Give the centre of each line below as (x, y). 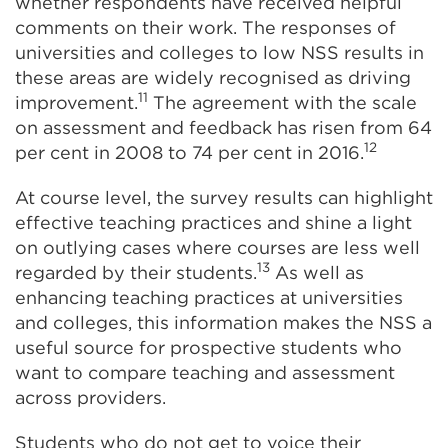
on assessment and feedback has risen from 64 (223, 128)
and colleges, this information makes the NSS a (223, 323)
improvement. (76, 103)
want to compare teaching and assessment (205, 373)
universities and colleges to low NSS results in (219, 53)
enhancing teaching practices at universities (209, 298)
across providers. (90, 398)
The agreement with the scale (282, 103)
